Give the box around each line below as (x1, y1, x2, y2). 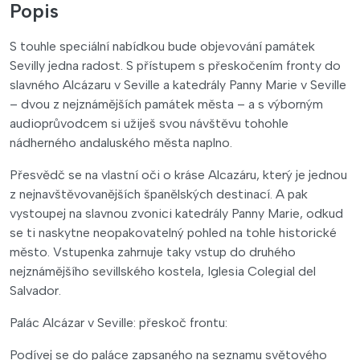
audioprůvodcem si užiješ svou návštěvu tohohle (10, 115, 288, 131)
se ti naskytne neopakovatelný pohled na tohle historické (10, 224, 337, 240)
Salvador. (10, 282, 61, 298)
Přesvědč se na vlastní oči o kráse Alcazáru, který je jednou (10, 166, 347, 182)
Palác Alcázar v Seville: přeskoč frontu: (10, 314, 227, 330)
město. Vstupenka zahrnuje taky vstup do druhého (10, 243, 296, 260)
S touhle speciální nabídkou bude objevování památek (10, 38, 315, 54)
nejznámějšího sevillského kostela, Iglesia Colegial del (10, 263, 316, 279)
